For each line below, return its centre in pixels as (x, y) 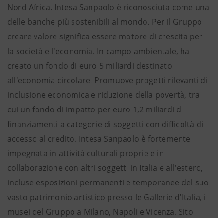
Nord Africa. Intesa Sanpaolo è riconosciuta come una (109, 7)
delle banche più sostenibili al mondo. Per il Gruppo (105, 22)
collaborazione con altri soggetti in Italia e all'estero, (105, 168)
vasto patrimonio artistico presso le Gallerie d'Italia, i (107, 197)
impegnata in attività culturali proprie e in (86, 153)
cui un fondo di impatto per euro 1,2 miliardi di (95, 109)
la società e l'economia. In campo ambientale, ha (99, 51)
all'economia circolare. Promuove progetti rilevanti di (108, 80)
